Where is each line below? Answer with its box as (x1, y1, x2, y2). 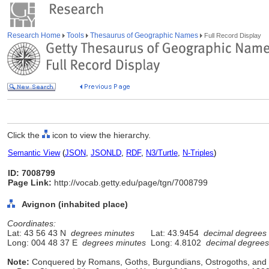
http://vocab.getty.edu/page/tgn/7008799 (52, 178, 208, 187)
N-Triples (183, 148, 214, 157)
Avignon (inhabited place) (22, 199, 128, 209)
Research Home (7, 31, 62, 40)
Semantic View (8, 148, 60, 157)
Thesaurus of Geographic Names (88, 31, 200, 40)
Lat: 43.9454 (146, 228, 204, 238)
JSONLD (91, 148, 121, 157)
